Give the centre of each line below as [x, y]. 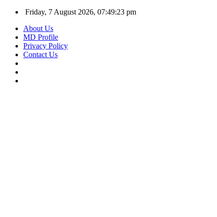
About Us [38, 28]
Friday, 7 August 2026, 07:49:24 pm [80, 12]
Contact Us [40, 54]
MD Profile [41, 37]
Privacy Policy [46, 46]
